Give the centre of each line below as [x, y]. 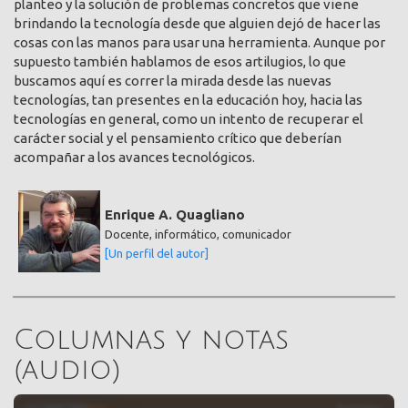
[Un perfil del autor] [157, 254]
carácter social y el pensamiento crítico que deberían [178, 138]
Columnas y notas [151, 340]
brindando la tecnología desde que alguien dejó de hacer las [197, 24]
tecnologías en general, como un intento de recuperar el [189, 119]
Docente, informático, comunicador [198, 235]
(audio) [67, 370]
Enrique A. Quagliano [175, 215]
